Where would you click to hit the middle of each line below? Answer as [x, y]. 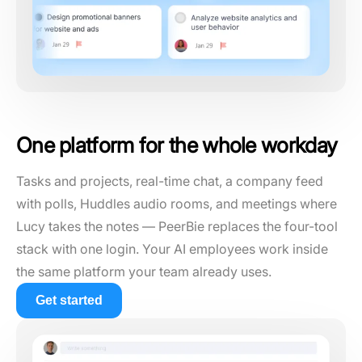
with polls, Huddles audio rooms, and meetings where [177, 204]
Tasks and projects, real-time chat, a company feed [170, 181]
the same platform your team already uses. [144, 271]
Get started [69, 300]
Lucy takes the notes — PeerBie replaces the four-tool [177, 226]
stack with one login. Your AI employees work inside [172, 249]
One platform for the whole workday [177, 145]
